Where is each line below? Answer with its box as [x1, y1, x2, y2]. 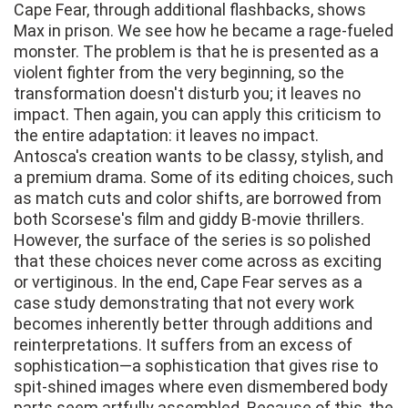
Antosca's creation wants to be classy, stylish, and [14, 147, 383, 167]
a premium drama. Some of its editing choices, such [14, 168, 393, 188]
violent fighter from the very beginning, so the [14, 63, 344, 83]
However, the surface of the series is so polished [14, 230, 371, 250]
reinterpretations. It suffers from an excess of [14, 335, 352, 355]
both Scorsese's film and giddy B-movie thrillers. [14, 209, 364, 229]
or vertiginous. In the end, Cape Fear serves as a [14, 272, 362, 292]
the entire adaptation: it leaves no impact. [14, 126, 319, 146]
